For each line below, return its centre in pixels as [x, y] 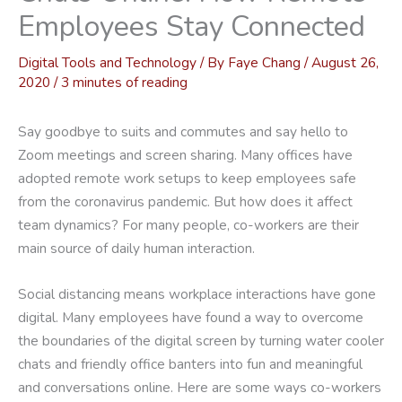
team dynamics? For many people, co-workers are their [188, 224]
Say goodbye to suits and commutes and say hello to [183, 131]
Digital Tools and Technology [107, 62]
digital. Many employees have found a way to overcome [191, 317]
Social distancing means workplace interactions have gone [197, 293]
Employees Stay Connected [192, 26]
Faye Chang [266, 62]
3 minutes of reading [124, 82]
